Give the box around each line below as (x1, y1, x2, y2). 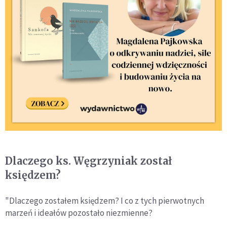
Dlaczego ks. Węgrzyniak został (5, 155, 172, 168)
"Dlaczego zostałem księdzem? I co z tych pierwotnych (5, 195, 204, 207)
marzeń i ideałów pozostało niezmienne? (5, 207, 153, 219)
